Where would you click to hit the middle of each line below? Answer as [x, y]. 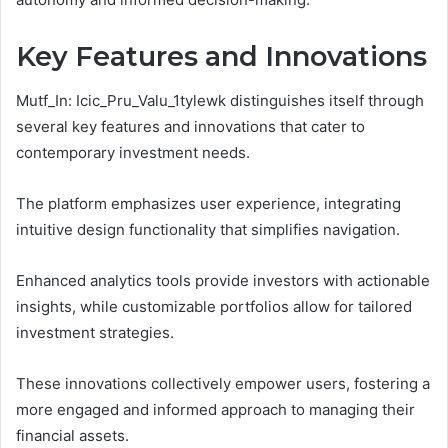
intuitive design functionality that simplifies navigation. [208, 230]
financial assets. [72, 436]
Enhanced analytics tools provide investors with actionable [223, 281]
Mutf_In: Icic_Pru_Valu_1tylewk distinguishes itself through [220, 101]
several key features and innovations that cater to [190, 127]
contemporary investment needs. [133, 153]
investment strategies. [95, 333]
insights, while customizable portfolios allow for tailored [214, 307]
